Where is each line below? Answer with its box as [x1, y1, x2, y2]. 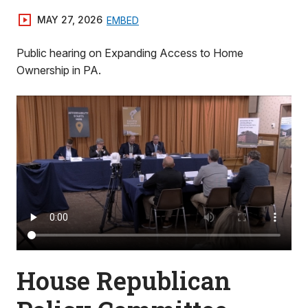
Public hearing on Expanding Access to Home [16, 46, 243, 60]
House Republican [16, 264, 231, 297]
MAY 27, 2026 [37, 14, 102, 25]
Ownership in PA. [16, 63, 101, 77]
